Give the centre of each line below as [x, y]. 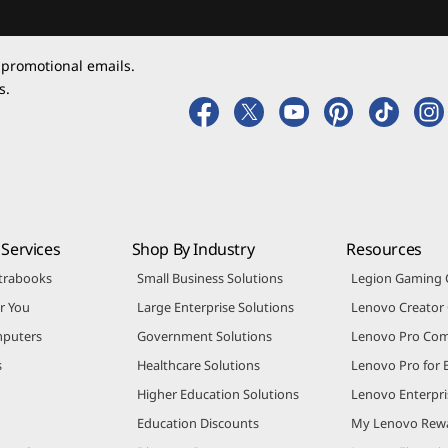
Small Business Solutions [209, 277]
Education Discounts [197, 422]
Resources [384, 248]
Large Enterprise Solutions [215, 306]
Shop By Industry [193, 248]
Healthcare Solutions [198, 364]
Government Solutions [204, 335]
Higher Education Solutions [217, 393]
